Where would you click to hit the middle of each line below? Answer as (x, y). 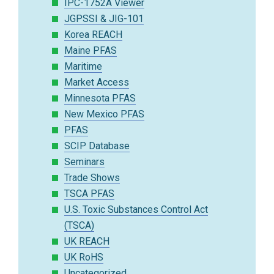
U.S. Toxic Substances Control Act (136, 209)
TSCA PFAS (89, 194)
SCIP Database (97, 146)
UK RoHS (84, 257)
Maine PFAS (91, 50)
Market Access (97, 82)
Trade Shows (92, 178)
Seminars (84, 162)
